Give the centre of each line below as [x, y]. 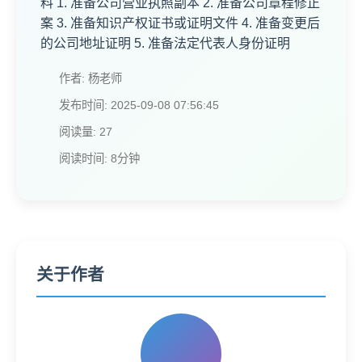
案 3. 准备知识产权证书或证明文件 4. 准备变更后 [180, 23]
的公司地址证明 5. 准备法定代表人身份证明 [165, 43]
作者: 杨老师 [90, 78]
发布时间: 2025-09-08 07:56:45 [139, 105]
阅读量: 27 [86, 132]
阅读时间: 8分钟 [99, 158]
